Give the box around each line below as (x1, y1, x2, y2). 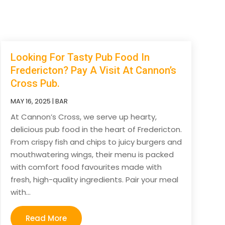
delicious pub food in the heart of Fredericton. (10, 124, 182, 135)
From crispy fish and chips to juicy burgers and (10, 136, 182, 147)
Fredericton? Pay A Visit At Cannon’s (10, 64, 176, 76)
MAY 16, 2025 (10, 96, 51, 106)
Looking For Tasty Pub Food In (10, 51, 150, 63)
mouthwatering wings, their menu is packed (10, 149, 174, 160)
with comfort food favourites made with (10, 161, 162, 172)
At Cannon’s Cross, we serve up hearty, (10, 111, 157, 122)
